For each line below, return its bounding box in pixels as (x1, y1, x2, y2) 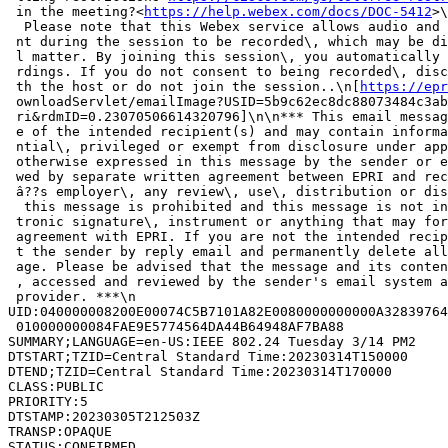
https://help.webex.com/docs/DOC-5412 (144, 3, 432, 19)
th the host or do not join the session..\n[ (8, 78, 360, 94)
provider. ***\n (8, 288, 136, 304)
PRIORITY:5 (8, 393, 88, 409)
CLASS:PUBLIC (8, 378, 104, 394)
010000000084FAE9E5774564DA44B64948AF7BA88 (8, 318, 344, 334)
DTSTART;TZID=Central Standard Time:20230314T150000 (8, 348, 408, 364)
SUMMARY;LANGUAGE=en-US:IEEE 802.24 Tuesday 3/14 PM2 (8, 333, 416, 349)
